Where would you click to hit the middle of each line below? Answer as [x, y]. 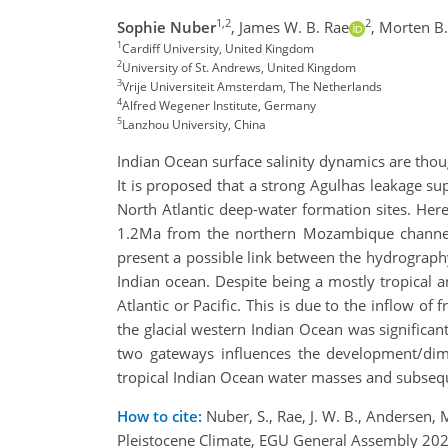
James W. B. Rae [294, 26]
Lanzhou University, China [194, 124]
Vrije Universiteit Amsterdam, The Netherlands [252, 86]
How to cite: [159, 415]
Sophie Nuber [166, 26]
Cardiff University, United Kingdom [218, 48]
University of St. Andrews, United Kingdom [239, 67]
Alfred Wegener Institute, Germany [219, 105]
